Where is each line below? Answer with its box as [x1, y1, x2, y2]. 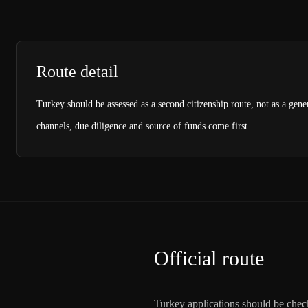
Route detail [36, 63, 118, 80]
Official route [154, 247, 264, 269]
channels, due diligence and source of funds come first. [36, 121, 250, 131]
